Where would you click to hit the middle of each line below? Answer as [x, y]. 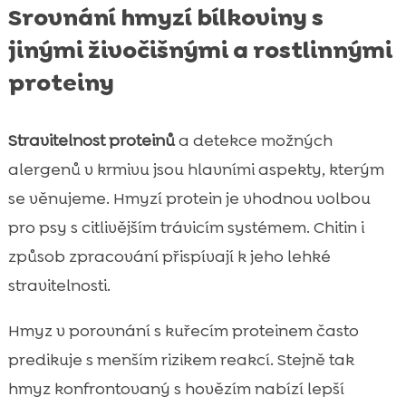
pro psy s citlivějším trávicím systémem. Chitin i [186, 227]
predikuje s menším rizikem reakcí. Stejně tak [181, 359]
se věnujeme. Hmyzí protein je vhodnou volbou [189, 198]
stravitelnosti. [59, 285]
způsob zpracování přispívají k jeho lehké [169, 256]
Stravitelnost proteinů [91, 140]
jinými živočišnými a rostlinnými [200, 49]
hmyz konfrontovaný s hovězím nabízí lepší [176, 388]
